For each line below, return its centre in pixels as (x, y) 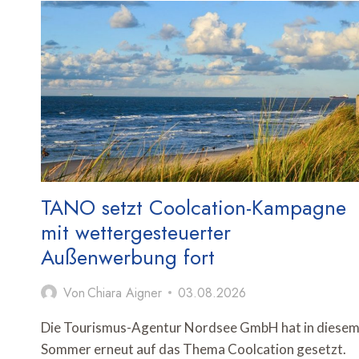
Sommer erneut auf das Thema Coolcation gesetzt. (194, 349)
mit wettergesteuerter (136, 232)
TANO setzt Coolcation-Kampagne (194, 207)
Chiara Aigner (125, 292)
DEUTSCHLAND (152, 17)
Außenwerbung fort (128, 257)
